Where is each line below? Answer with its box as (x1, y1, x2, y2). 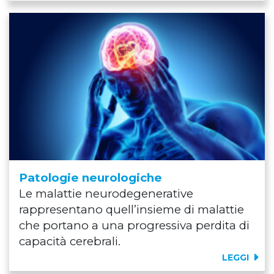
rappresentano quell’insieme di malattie (19, 202, 244, 217)
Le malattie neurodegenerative (19, 186, 193, 201)
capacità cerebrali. (19, 234, 120, 248)
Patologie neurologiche (19, 170, 162, 185)
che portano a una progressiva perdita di (19, 218, 250, 232)
